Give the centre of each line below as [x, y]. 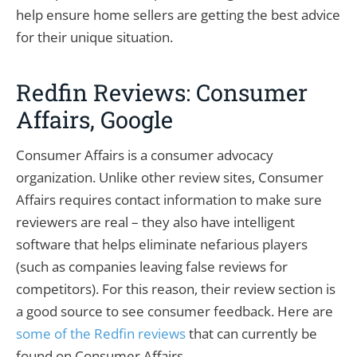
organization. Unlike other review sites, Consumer [170, 177]
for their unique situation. [94, 37]
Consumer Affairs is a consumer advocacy [145, 155]
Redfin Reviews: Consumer [162, 92]
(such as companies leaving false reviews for [152, 266]
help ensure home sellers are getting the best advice [178, 14]
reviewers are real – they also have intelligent [155, 222]
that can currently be [251, 333]
